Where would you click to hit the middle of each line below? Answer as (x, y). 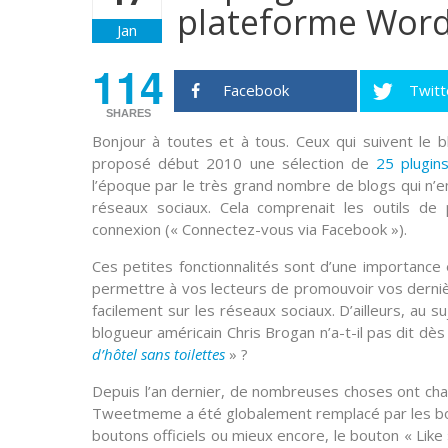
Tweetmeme (137, 412)
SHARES (128, 112)
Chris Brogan (271, 331)
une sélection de (309, 162)
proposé (125, 162)
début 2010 (200, 162)
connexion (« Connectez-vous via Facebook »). (249, 228)
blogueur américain (159, 331)
